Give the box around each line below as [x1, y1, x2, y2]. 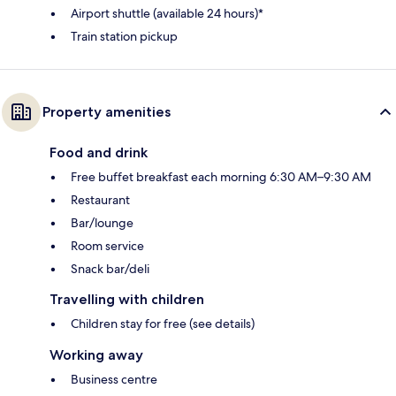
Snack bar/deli [71, 261, 149, 278]
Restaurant [71, 192, 130, 209]
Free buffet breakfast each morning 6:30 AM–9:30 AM [71, 169, 371, 186]
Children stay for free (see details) [71, 316, 255, 332]
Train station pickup [71, 28, 178, 45]
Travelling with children [49, 291, 204, 308]
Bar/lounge [71, 215, 133, 232]
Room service [71, 238, 144, 255]
